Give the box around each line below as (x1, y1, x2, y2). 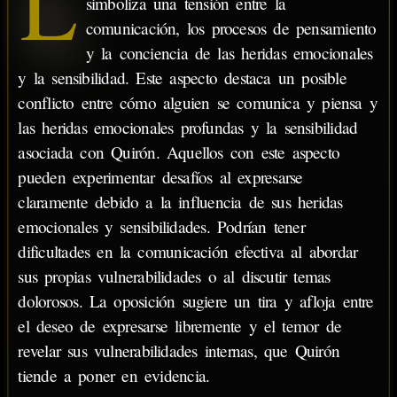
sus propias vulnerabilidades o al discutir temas (18, 265, 331, 288)
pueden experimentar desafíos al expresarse (18, 166, 303, 189)
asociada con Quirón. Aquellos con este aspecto (18, 141, 340, 164)
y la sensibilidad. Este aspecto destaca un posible (18, 66, 346, 90)
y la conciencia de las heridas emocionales (85, 42, 373, 65)
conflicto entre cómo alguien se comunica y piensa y (18, 91, 378, 114)
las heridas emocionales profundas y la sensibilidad (18, 116, 358, 139)
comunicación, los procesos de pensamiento (85, 17, 377, 40)
